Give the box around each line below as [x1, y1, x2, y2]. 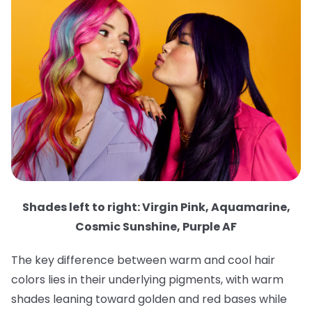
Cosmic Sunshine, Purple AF [75, 218, 237, 235]
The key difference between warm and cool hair [11, 251, 275, 268]
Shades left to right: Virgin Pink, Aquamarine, [22, 198, 290, 215]
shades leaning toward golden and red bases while [11, 290, 287, 307]
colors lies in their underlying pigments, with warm [11, 271, 283, 288]
